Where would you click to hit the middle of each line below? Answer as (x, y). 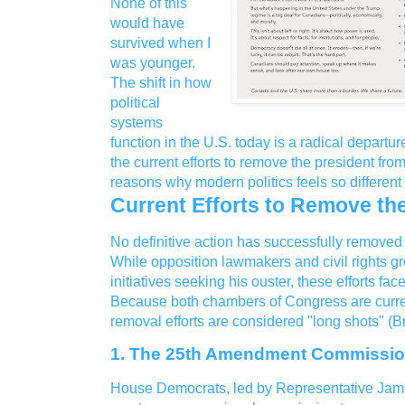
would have (147, 22)
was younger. (153, 62)
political (135, 102)
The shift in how (161, 82)
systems (137, 122)
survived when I (160, 42)
